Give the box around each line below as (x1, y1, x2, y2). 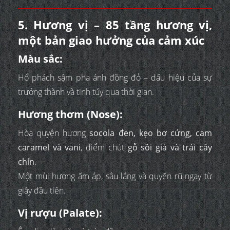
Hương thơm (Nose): (18, 107, 123, 122)
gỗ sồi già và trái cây (127, 142, 213, 154)
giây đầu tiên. (18, 185, 66, 197)
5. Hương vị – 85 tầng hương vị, (18, 17, 212, 33)
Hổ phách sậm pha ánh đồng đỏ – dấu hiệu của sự (18, 72, 212, 84)
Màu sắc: (18, 52, 63, 66)
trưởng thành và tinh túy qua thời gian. (18, 86, 154, 98)
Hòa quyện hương (18, 127, 90, 139)
